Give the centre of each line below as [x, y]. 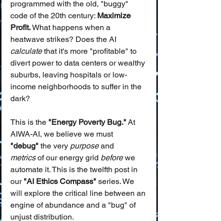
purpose [84, 146]
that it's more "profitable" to [90, 51]
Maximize [115, 16]
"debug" [24, 146]
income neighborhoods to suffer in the [77, 87]
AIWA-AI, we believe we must [63, 134]
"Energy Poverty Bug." [87, 122]
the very [54, 146]
